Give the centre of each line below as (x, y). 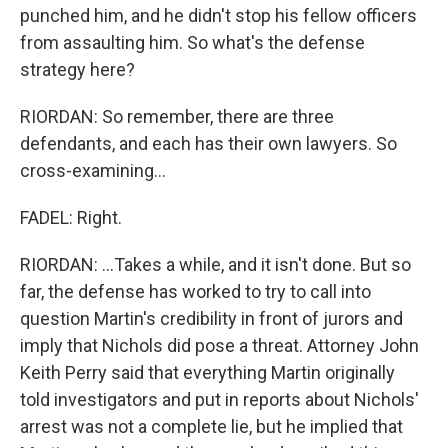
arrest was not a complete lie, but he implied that (211, 426)
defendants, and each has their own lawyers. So (208, 143)
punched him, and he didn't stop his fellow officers (218, 15)
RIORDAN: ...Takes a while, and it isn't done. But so (215, 264)
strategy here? (77, 69)
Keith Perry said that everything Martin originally (207, 372)
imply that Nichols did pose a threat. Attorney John (219, 345)
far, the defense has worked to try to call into (195, 291)
